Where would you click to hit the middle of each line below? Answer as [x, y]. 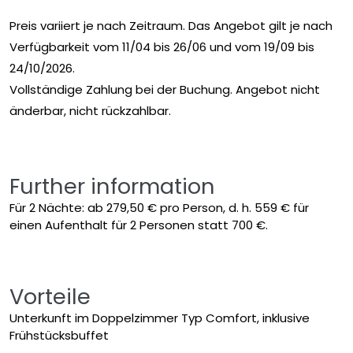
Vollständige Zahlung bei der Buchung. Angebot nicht [165, 89]
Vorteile [50, 296]
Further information [112, 186]
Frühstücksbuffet [59, 335]
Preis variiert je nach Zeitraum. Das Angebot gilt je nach [171, 25]
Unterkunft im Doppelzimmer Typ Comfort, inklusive [160, 318]
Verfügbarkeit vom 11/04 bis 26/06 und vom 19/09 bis [162, 46]
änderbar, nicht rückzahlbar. [90, 110]
